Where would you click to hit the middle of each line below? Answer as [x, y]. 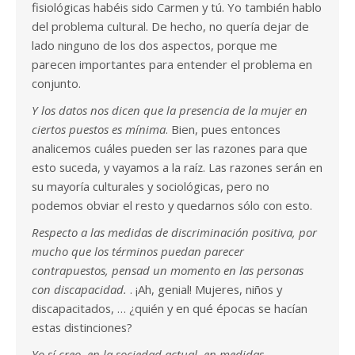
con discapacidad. [81, 290]
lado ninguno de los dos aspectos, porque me [155, 46]
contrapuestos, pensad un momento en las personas [168, 271]
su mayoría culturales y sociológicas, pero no [151, 187]
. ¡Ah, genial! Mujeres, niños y [206, 290]
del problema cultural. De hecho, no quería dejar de [170, 27]
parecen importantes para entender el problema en [172, 65]
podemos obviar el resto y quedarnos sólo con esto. [172, 206]
